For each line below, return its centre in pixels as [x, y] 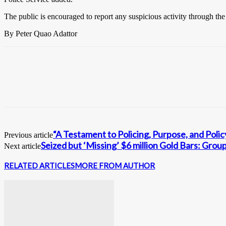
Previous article [29, 135]
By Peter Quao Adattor [41, 34]
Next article [22, 146]
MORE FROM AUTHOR [115, 166]
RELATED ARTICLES [39, 166]
